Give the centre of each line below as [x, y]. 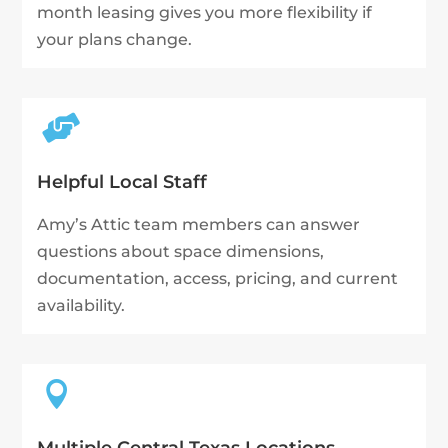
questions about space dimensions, [181, 252]
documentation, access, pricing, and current [218, 279]
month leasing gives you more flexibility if [205, 13]
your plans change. [115, 40]
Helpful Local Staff [122, 182]
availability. [81, 306]
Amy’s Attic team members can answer [199, 225]
